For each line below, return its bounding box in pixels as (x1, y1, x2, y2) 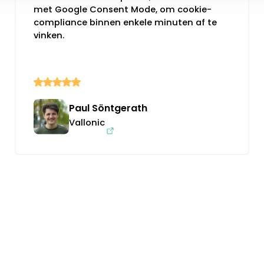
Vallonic (68, 116, 105, 128)
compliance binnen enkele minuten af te (33, 16, 217, 28)
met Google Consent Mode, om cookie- (33, 3, 212, 15)
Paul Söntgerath (68, 101, 147, 115)
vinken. (33, 29, 64, 41)
